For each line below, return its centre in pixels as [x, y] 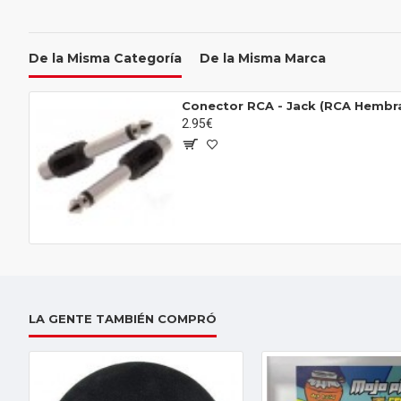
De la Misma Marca [263, 58]
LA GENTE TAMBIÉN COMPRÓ [123, 319]
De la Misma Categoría [105, 58]
